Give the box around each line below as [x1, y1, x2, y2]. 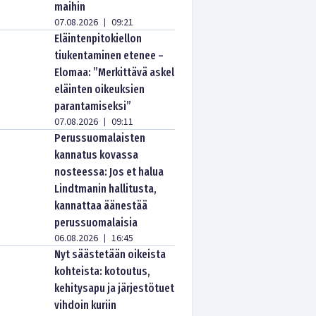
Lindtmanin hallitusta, [54, 182, 157, 195]
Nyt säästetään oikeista [54, 248, 166, 261]
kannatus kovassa [54, 148, 139, 162]
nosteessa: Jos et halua [54, 165, 164, 178]
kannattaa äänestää [54, 199, 148, 212]
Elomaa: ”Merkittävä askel [54, 66, 175, 79]
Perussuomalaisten [54, 131, 146, 145]
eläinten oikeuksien [54, 83, 145, 96]
